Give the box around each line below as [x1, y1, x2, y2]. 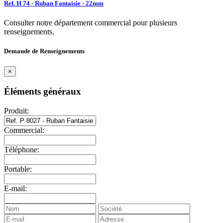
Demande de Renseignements [4, 47, 85, 55]
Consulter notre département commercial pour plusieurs [4, 18, 177, 27]
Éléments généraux [4, 86, 81, 97]
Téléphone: [4, 145, 39, 154]
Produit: [4, 106, 29, 115]
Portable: [4, 164, 32, 173]
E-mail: [4, 184, 27, 193]
